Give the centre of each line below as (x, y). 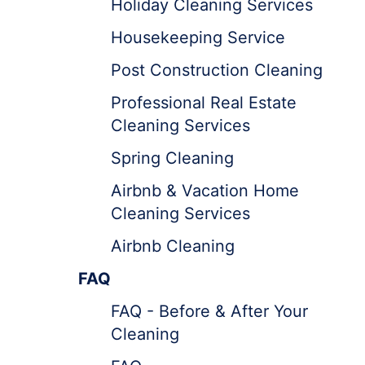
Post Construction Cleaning (217, 70)
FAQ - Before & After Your (209, 311)
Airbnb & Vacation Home (205, 191)
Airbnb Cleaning (173, 246)
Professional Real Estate (204, 103)
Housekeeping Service (198, 37)
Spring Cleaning (172, 158)
